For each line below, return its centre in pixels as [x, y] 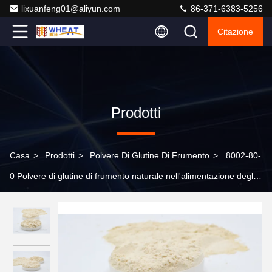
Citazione [235, 32]
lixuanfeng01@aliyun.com [71, 8]
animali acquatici [42, 197]
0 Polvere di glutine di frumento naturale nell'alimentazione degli [132, 176]
